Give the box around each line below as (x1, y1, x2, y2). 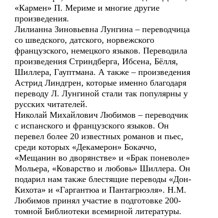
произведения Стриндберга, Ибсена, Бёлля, (15, 56, 178, 66)
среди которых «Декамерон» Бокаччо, (15, 142, 157, 152)
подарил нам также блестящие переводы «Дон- (15, 174, 191, 184)
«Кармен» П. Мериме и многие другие (15, 3, 160, 13)
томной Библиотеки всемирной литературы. (15, 206, 182, 216)
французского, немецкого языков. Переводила (15, 46, 187, 55)
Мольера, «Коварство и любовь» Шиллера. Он (15, 163, 190, 173)
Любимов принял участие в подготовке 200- (15, 196, 181, 205)
